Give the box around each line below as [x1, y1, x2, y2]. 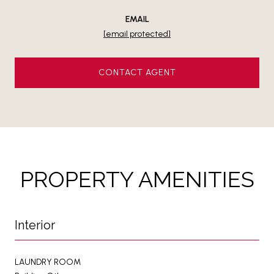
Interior [15, 217, 55, 232]
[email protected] [103, 28, 171, 39]
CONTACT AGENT [98, 67, 176, 78]
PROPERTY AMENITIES [20, 166, 254, 192]
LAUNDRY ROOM [15, 256, 81, 267]
